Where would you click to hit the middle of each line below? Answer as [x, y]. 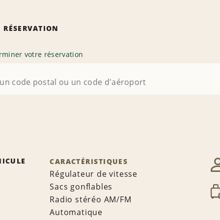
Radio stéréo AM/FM [91, 200]
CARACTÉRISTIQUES [89, 162]
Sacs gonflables [81, 187]
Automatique [76, 212]
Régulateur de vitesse [94, 174]
